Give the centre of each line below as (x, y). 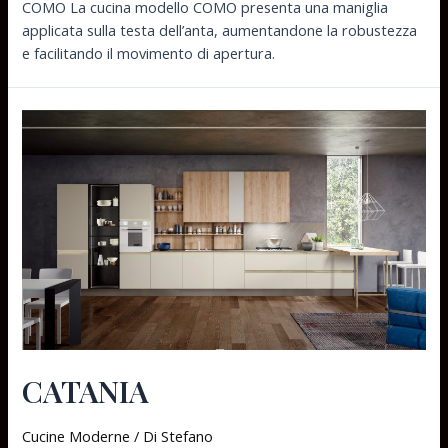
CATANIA (86, 390)
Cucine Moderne (76, 435)
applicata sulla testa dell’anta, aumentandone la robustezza (220, 30)
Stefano (187, 435)
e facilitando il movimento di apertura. (149, 53)
